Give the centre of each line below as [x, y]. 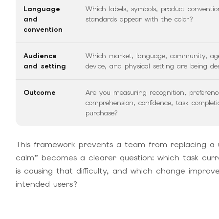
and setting [45, 66]
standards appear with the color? [139, 19]
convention [43, 30]
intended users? [47, 184]
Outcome [40, 93]
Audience [40, 56]
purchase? [102, 113]
